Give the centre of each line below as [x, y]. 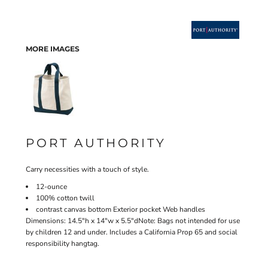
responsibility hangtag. [63, 243]
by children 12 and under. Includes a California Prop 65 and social [132, 232]
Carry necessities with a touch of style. [87, 169]
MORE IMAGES [53, 49]
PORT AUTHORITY [96, 143]
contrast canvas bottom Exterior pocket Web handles [121, 209]
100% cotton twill [65, 198]
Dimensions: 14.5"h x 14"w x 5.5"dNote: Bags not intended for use [133, 221]
